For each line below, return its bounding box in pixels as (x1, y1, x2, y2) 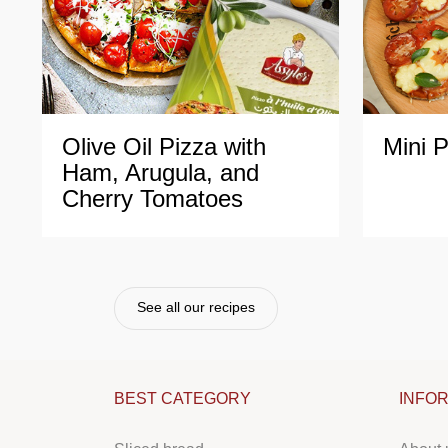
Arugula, (125, 158, 213, 186)
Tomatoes (140, 184, 243, 212)
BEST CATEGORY (114, 389, 251, 407)
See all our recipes (137, 298, 255, 315)
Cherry (62, 184, 133, 212)
